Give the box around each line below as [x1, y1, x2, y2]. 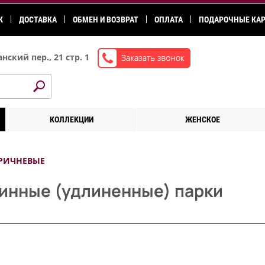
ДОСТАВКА [19, 15, 57, 24]
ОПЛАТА [154, 15, 183, 24]
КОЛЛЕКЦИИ [49, 115, 93, 124]
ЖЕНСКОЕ [185, 115, 220, 124]
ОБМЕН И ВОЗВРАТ [73, 15, 138, 24]
